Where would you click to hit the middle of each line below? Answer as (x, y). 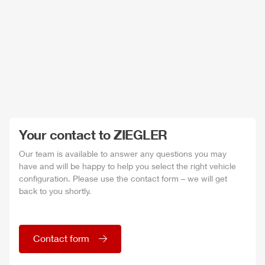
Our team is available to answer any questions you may (123, 153)
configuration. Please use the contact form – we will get (123, 178)
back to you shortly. (55, 190)
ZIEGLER (140, 134)
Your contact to (66, 134)
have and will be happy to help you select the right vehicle (127, 166)
